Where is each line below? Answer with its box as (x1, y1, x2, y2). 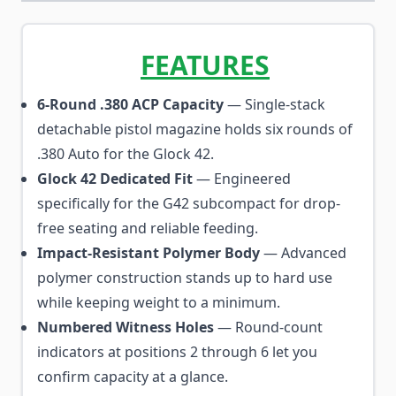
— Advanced (260, 243, 346, 263)
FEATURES (141, 47, 270, 83)
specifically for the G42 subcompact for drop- (37, 194, 340, 213)
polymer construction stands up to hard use (37, 268, 332, 287)
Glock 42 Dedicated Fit (37, 169, 193, 188)
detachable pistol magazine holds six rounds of (37, 119, 353, 139)
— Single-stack (224, 95, 325, 114)
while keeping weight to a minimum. (37, 293, 280, 312)
